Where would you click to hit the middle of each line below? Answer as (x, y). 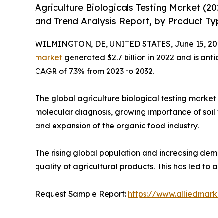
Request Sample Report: (82, 194)
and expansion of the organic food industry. (117, 126)
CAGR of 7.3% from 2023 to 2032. (95, 71)
